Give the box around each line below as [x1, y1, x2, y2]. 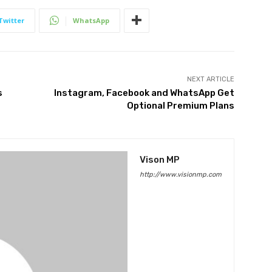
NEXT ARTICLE [186, 75, 234, 83]
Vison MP [140, 154, 180, 165]
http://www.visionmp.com [140, 170, 222, 178]
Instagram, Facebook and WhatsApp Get [53, 87, 234, 98]
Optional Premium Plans [126, 100, 234, 111]
